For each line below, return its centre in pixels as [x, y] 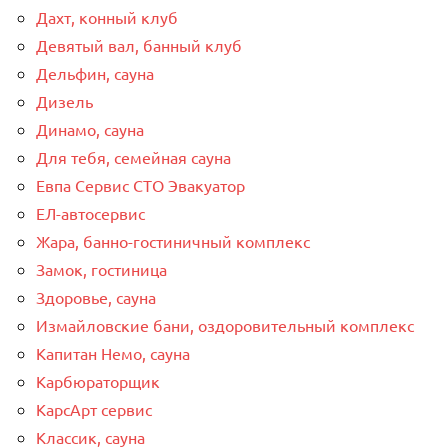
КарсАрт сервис [94, 408]
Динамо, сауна [90, 128]
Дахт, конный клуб [107, 16]
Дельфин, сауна [95, 72]
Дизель [64, 100]
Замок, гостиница [101, 268]
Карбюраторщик [98, 380]
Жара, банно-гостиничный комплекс [173, 240]
